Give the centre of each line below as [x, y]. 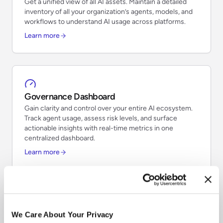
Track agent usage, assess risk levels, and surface [101, 118]
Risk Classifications [61, 213]
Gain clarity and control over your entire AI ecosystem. [109, 108]
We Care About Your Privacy [62, 215]
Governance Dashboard [70, 96]
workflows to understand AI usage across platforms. [105, 21]
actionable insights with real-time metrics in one [99, 128]
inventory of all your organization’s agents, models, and [109, 11]
